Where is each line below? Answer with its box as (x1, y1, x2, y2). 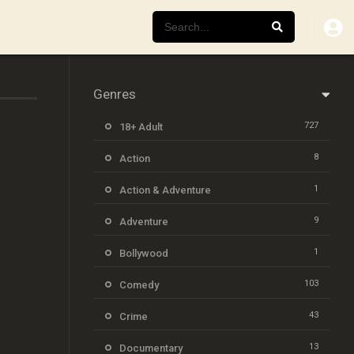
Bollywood (119, 247, 168, 259)
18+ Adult (119, 121, 163, 133)
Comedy (119, 279, 159, 291)
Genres (93, 86, 136, 102)
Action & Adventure (119, 184, 211, 196)
